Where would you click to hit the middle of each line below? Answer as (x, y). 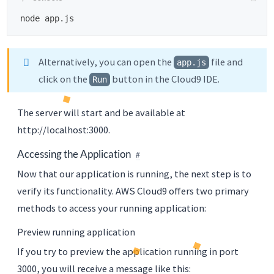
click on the (64, 79)
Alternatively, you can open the (106, 61)
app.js (191, 62)
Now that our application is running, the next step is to (134, 174)
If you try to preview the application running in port (128, 252)
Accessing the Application (74, 154)
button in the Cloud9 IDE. (165, 79)
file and (226, 61)
